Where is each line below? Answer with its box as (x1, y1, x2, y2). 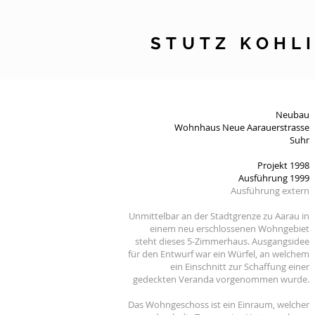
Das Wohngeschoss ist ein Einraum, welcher (128, 298, 309, 311)
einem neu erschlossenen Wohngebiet (150, 222, 309, 235)
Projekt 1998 (257, 159, 309, 172)
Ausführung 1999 (238, 172, 309, 184)
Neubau (276, 108, 309, 121)
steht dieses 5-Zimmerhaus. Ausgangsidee (135, 235, 309, 247)
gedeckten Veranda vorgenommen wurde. (133, 273, 309, 285)
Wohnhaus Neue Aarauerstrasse (174, 121, 309, 134)
